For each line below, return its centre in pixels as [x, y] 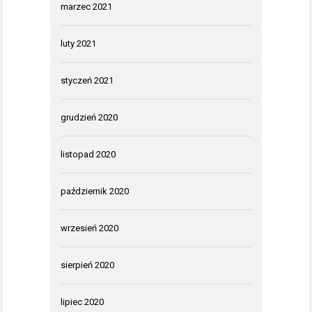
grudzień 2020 [89, 117]
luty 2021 [78, 43]
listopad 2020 [88, 154]
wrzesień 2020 [89, 228]
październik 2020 [95, 191]
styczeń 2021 [87, 80]
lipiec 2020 [82, 302]
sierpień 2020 [87, 265]
